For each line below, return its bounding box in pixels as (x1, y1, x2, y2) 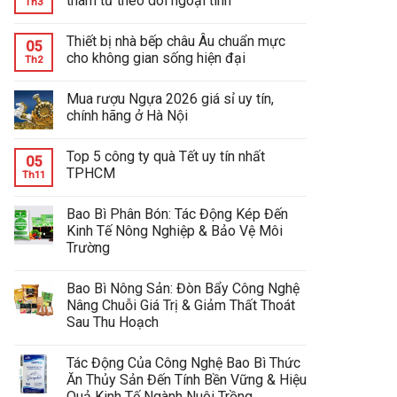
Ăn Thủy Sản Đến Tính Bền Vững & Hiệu (66, 371, 307, 389)
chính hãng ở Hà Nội (66, 107, 188, 125)
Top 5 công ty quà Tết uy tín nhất (66, 148, 265, 166)
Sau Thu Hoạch (66, 314, 159, 331)
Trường (66, 239, 110, 257)
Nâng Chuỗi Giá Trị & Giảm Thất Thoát (66, 297, 295, 315)
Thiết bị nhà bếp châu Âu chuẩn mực (66, 33, 285, 51)
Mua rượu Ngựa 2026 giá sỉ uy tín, (66, 90, 274, 108)
